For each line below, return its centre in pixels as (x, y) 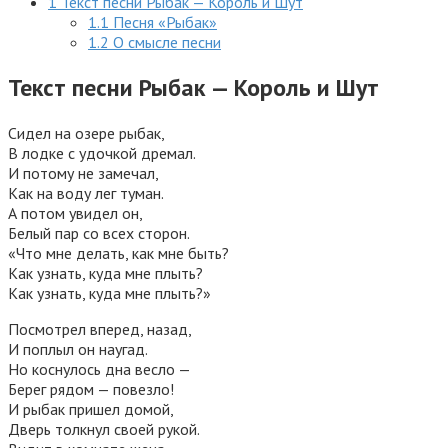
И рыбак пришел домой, (91, 408)
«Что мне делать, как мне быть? (118, 252)
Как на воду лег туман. (86, 192)
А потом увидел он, (75, 212)
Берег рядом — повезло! (91, 388)
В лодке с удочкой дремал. (102, 152)
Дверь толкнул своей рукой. (104, 428)
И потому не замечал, (83, 172)
